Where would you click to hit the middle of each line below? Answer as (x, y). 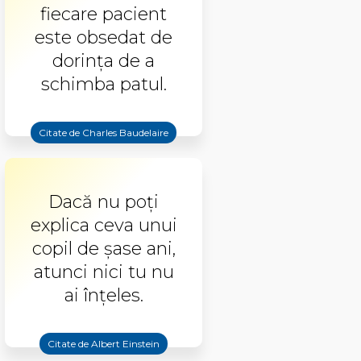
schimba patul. (104, 84)
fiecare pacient (104, 14)
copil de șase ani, (104, 249)
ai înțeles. (104, 295)
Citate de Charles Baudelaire (104, 133)
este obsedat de (104, 37)
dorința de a (104, 61)
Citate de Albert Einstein (104, 344)
